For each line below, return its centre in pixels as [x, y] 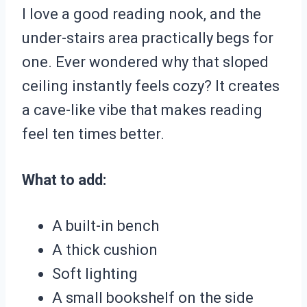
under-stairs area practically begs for [148, 38]
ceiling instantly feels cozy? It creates [151, 86]
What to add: [64, 180]
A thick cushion [105, 250]
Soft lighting [95, 274]
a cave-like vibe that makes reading [142, 110]
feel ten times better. [93, 134]
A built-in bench [106, 226]
